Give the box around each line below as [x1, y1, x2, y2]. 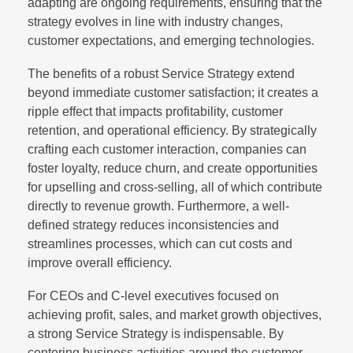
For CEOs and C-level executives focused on [28, 288, 279, 303]
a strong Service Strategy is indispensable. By [28, 326, 284, 340]
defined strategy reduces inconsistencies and [28, 217, 279, 232]
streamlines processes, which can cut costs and [28, 236, 292, 251]
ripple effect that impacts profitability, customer [28, 104, 283, 118]
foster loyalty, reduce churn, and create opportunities [28, 161, 318, 175]
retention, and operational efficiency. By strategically [28, 123, 317, 137]
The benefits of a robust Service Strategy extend [28, 66, 295, 80]
